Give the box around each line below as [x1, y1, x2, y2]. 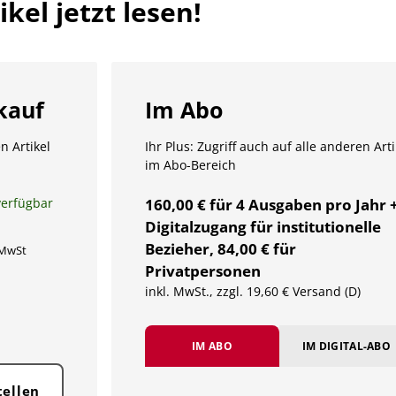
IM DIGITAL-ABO [301, 338, 391, 354]
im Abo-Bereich [144, 156, 236, 174]
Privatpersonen [144, 260, 261, 281]
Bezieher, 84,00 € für [144, 238, 296, 259]
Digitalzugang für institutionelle [144, 216, 381, 237]
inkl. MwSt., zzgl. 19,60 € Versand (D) [144, 282, 361, 300]
